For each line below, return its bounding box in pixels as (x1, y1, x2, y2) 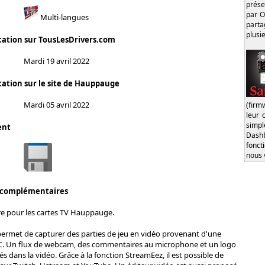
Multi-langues (38, 11, 89, 22)
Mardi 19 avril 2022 (24, 55, 89, 66)
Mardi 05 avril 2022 (24, 99, 89, 110)
